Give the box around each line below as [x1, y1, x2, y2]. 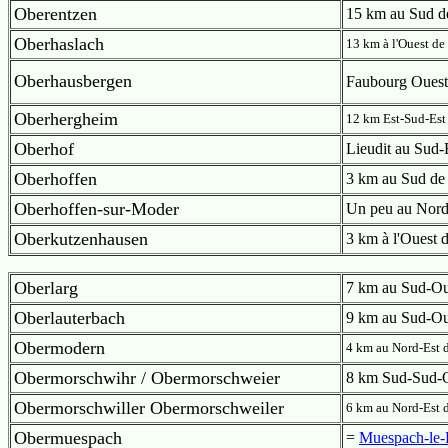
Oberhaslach [14, 34, 104, 54]
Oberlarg [14, 278, 78, 298]
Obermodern [14, 338, 105, 358]
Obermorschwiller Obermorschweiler [14, 398, 284, 418]
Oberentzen [14, 4, 97, 24]
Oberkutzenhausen [14, 229, 148, 249]
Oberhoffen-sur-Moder [14, 199, 179, 219]
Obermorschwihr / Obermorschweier [14, 368, 280, 388]
